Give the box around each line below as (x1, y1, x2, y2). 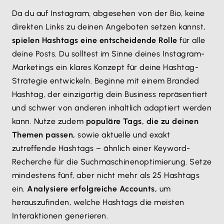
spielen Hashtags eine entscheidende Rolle (12, 35, 177, 45)
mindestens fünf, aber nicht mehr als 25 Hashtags (12, 170, 200, 180)
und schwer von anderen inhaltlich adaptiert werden (12, 103, 212, 112)
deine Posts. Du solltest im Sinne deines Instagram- (12, 49, 205, 58)
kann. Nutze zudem (12, 116, 86, 126)
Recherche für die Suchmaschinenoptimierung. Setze (12, 157, 212, 166)
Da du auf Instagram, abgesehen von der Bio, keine (12, 8, 205, 18)
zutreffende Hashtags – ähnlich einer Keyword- (12, 143, 190, 153)
